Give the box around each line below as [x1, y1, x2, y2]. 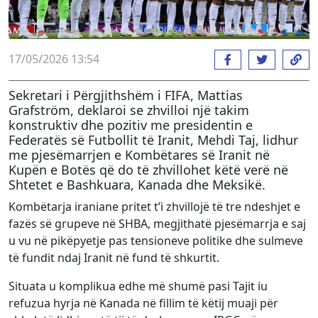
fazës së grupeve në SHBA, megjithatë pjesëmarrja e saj [9, 215, 306, 231]
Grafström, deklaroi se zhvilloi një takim [9, 101, 249, 119]
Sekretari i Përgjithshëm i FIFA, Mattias [9, 86, 243, 104]
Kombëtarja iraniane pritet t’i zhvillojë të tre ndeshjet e [9, 198, 300, 214]
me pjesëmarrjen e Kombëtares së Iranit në [9, 146, 270, 163]
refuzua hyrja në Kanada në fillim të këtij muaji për [9, 295, 278, 311]
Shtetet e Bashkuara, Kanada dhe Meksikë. [9, 175, 265, 193]
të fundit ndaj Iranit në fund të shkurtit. [9, 249, 219, 265]
